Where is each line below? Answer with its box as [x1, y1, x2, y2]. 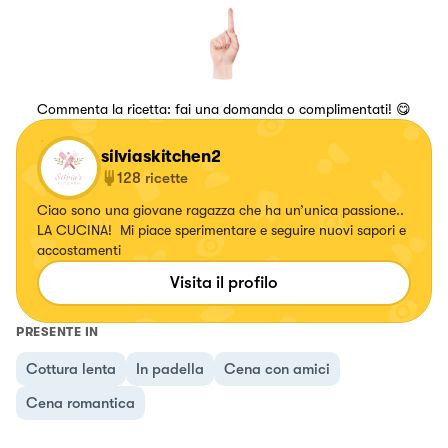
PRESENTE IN [16, 323, 99, 339]
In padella [136, 359, 204, 378]
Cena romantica [26, 393, 135, 412]
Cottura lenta [26, 359, 116, 378]
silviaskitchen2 [101, 146, 221, 166]
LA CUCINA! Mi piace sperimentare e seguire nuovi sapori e [37, 221, 406, 238]
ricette [145, 168, 188, 187]
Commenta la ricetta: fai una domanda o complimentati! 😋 [37, 100, 411, 117]
